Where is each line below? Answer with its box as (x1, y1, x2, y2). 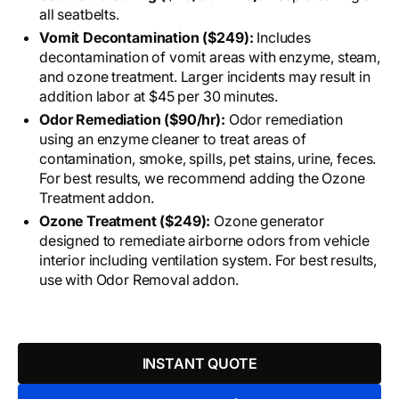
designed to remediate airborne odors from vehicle (39, 232, 370, 250)
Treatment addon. (39, 189, 154, 208)
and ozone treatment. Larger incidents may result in (39, 68, 370, 86)
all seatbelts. (39, 5, 119, 24)
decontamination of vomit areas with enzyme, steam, (39, 48, 380, 67)
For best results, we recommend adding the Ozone (39, 169, 365, 188)
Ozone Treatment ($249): (39, 212, 211, 231)
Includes (256, 28, 311, 47)
